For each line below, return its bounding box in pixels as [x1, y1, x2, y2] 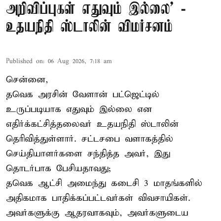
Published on [6, 57, 43, 66]
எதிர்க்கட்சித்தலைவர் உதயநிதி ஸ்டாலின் [6, 118, 179, 130]
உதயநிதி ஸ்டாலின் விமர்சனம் [6, 18, 173, 36]
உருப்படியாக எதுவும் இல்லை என [6, 103, 152, 115]
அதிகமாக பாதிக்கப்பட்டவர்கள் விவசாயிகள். [6, 192, 190, 204]
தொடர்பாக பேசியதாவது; [6, 162, 110, 174]
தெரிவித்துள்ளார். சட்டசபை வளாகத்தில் [6, 133, 173, 145]
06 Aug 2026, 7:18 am [48, 57, 112, 66]
